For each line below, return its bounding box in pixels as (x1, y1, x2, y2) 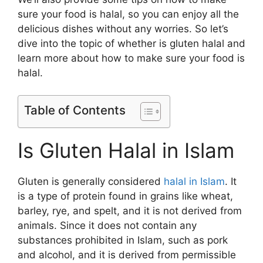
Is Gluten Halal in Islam (18, 138, 234, 163)
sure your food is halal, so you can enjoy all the (18, 8, 239, 20)
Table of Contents (24, 103, 126, 118)
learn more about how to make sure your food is (18, 52, 245, 64)
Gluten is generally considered (18, 176, 164, 188)
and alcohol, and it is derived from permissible (18, 249, 236, 261)
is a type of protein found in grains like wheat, (18, 190, 233, 203)
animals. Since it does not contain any (18, 220, 197, 232)
